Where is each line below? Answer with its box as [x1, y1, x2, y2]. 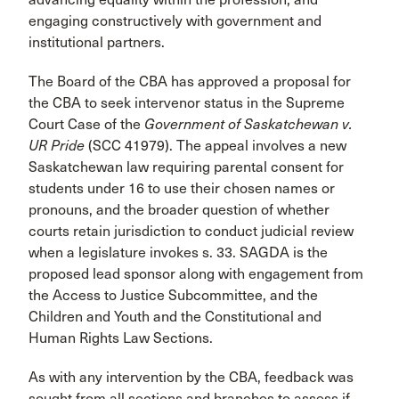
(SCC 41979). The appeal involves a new [85, 137, 346, 154]
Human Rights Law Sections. [28, 330, 213, 346]
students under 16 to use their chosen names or [28, 180, 335, 197]
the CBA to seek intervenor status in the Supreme [28, 94, 345, 111]
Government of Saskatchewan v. [144, 116, 353, 133]
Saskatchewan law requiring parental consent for [28, 159, 344, 175]
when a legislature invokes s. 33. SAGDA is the [28, 244, 328, 261]
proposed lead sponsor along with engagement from [28, 265, 363, 282]
